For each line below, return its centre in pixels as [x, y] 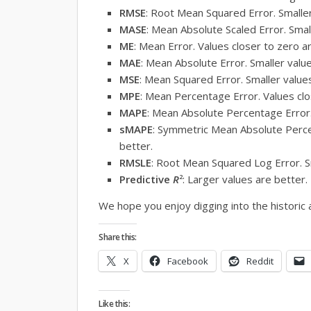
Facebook [188, 261]
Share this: [118, 237]
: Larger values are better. [245, 179]
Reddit [260, 261]
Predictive [146, 179]
